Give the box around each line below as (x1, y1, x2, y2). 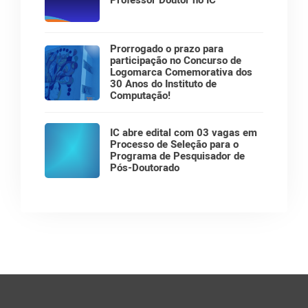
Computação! (110, 88, 170, 103)
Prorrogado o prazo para (110, 41, 223, 56)
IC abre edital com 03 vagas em (110, 125, 257, 140)
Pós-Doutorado (110, 160, 179, 175)
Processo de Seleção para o (110, 137, 239, 152)
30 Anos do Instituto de (110, 76, 217, 91)
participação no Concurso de (110, 53, 241, 68)
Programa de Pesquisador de (110, 148, 245, 164)
